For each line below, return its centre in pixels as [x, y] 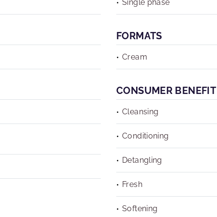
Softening [140, 209]
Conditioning [146, 136]
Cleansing [140, 112]
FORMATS [139, 36]
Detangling [142, 160]
